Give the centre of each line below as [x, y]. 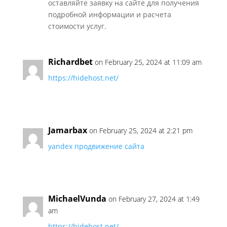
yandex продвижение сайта [96, 146]
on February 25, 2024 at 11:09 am [148, 62]
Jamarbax [67, 130]
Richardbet [70, 62]
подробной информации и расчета [109, 14]
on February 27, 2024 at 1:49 [154, 199]
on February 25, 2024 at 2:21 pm [141, 130]
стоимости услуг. [77, 26]
